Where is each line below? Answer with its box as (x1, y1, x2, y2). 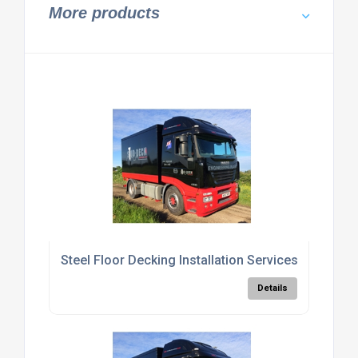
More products (48, 4, 160, 22)
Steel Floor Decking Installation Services (60, 253, 298, 268)
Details (257, 283, 288, 294)
